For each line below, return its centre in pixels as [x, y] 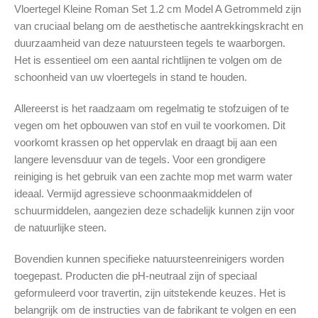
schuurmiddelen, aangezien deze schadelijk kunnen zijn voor [154, 211]
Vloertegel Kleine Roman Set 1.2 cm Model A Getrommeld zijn [158, 9]
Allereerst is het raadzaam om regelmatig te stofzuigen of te [152, 109]
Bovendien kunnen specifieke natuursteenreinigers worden [149, 259]
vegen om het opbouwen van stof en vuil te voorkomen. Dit [150, 126]
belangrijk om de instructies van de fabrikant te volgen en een [155, 310]
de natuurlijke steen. [60, 228]
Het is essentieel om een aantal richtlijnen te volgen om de [148, 60]
